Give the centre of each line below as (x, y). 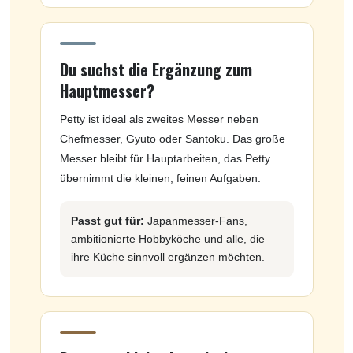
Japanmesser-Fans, (195, 220)
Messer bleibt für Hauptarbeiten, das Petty (165, 158)
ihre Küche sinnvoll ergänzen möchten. (167, 256)
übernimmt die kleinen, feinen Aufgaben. (160, 178)
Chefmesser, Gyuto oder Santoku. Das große (172, 138)
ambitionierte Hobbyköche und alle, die (167, 238)
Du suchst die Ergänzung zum (156, 69)
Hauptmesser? (107, 90)
